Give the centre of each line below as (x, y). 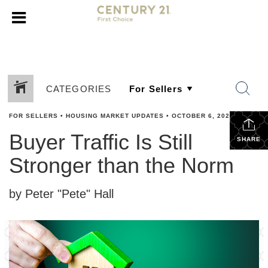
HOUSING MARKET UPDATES (115, 116)
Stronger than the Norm (121, 165)
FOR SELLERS (33, 116)
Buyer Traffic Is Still (101, 142)
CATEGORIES (79, 89)
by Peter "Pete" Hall (61, 194)
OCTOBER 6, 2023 (203, 116)
